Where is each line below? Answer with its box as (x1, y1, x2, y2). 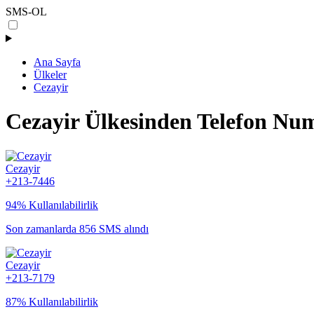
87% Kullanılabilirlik (6, 295, 98, 308)
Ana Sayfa (34, 56, 81, 68)
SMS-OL (6, 6, 47, 18)
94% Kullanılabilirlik (6, 198, 98, 211)
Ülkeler (34, 69, 67, 81)
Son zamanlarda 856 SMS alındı (6, 222, 149, 235)
